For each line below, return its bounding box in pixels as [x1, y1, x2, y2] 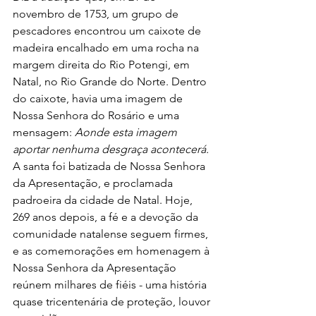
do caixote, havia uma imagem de [13, 91, 186, 105]
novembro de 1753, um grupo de [13, 6, 181, 20]
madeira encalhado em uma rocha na [13, 40, 202, 54]
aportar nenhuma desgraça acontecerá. [13, 142, 212, 156]
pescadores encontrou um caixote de [13, 23, 204, 37]
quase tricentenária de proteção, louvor [13, 294, 213, 308]
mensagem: [13, 125, 75, 139]
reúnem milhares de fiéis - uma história [13, 277, 209, 291]
